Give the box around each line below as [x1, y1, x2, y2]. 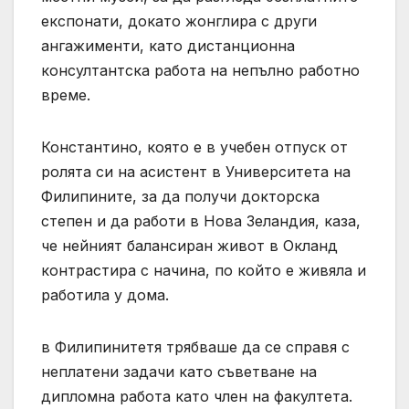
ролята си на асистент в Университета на [41, 162, 351, 181]
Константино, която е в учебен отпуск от [41, 137, 348, 156]
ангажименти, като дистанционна [41, 36, 295, 55]
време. [41, 85, 90, 104]
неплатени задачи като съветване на [41, 362, 317, 381]
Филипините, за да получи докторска [41, 186, 320, 205]
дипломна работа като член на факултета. [41, 386, 352, 405]
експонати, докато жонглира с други [41, 11, 317, 30]
